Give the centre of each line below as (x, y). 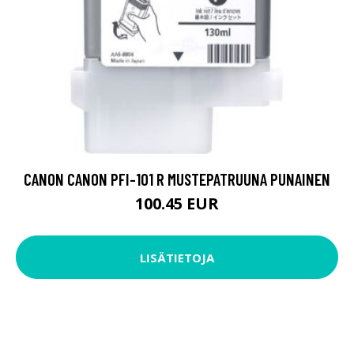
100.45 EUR (177, 204)
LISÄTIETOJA (177, 257)
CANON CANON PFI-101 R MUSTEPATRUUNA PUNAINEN (177, 179)
